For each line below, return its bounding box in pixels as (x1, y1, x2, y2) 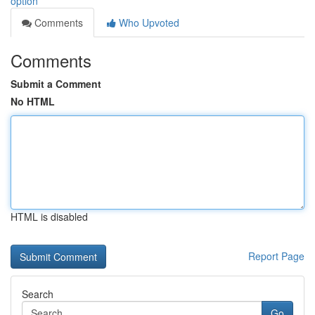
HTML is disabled (11, 210, 88, 224)
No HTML (11, 94, 55, 108)
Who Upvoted (116, 15, 179, 30)
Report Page (248, 249, 304, 263)
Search (22, 287, 53, 301)
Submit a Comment (11, 77, 101, 91)
